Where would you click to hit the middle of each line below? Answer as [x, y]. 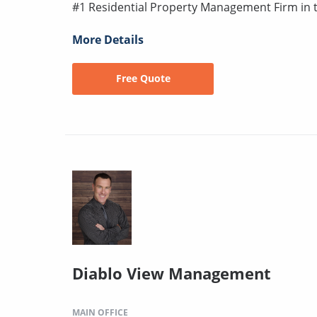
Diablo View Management [172, 273]
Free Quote [143, 79]
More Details [108, 39]
